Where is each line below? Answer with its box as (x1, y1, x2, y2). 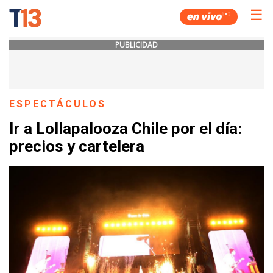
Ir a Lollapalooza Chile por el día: (9, 119, 242, 138)
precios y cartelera (9, 137, 144, 156)
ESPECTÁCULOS (9, 98, 107, 110)
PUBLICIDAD (115, 40, 158, 50)
